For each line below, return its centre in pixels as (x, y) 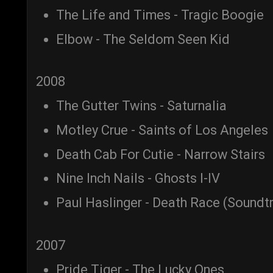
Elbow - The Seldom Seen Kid (143, 39)
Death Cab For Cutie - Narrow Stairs (161, 154)
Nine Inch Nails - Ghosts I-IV (138, 179)
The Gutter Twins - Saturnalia (141, 106)
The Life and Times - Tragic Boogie (160, 15)
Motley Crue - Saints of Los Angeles (162, 130)
